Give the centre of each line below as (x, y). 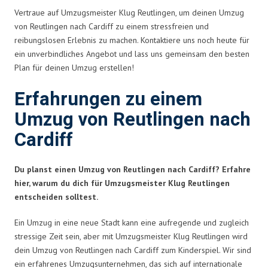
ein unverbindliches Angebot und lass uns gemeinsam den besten (132, 54)
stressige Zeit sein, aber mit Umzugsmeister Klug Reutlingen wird (131, 236)
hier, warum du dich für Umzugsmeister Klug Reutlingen (122, 183)
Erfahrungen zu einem (108, 99)
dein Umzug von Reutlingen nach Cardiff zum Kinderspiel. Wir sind (133, 250)
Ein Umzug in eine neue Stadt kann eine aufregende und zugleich (132, 222)
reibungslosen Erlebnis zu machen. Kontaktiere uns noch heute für (132, 40)
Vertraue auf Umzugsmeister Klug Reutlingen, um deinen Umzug (129, 12)
